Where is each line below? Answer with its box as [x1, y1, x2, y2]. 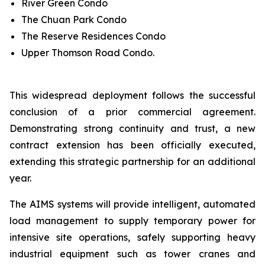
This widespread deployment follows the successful [9, 89, 256, 101]
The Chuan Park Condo [21, 14, 127, 25]
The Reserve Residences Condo [21, 30, 166, 42]
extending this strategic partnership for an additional [9, 156, 256, 167]
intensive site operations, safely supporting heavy [9, 231, 256, 243]
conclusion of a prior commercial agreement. [9, 106, 256, 118]
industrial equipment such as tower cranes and [9, 248, 256, 260]
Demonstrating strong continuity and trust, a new [9, 122, 256, 134]
